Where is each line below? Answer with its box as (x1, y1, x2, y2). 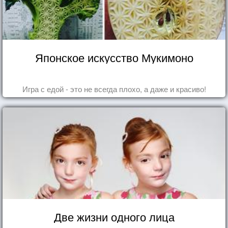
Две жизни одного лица (53, 208, 175, 224)
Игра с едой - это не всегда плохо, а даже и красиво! (22, 83, 206, 94)
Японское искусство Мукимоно (35, 49, 193, 65)
